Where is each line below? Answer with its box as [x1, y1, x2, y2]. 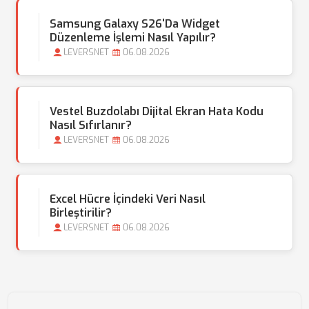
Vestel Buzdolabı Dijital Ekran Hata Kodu [50, 104, 263, 119]
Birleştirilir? [50, 206, 112, 220]
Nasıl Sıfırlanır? [50, 118, 132, 132]
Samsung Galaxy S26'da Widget [50, 17, 220, 31]
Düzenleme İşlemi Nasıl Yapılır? [50, 30, 216, 45]
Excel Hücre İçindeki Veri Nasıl [50, 192, 206, 206]
